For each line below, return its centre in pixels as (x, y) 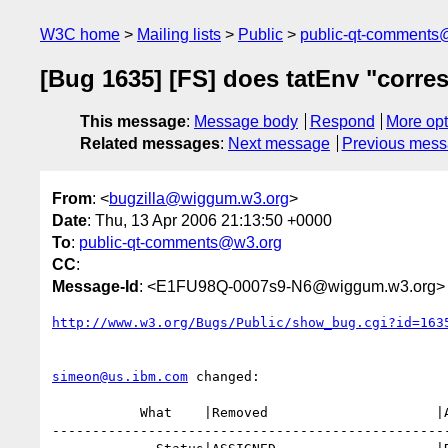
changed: (224, 376)
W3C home (80, 34)
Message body (246, 122)
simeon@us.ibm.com (120, 376)
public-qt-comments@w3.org (180, 242)
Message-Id (95, 286)
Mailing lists (179, 34)
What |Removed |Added (96, 412)
